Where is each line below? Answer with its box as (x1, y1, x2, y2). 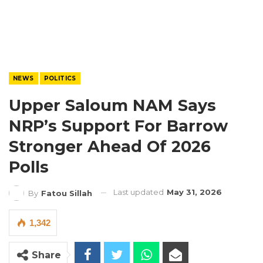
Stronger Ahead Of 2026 (9, 137, 211, 156)
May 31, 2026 (167, 187, 222, 197)
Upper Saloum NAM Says (9, 96, 216, 115)
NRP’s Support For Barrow (9, 116, 228, 136)
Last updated (113, 187, 166, 197)
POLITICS (43, 75, 76, 82)
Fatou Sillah (41, 188, 92, 198)
